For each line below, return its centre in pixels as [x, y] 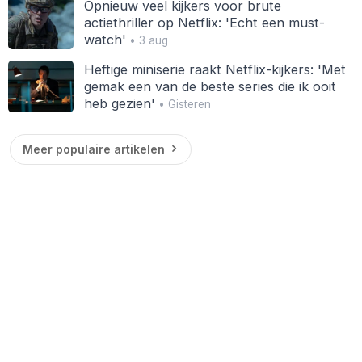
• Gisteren [183, 104]
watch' [105, 40]
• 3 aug [147, 41]
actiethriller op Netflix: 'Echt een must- [204, 23]
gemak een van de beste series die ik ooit [210, 86]
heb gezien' [119, 103]
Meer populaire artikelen [93, 149]
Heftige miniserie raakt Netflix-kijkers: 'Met [215, 69]
